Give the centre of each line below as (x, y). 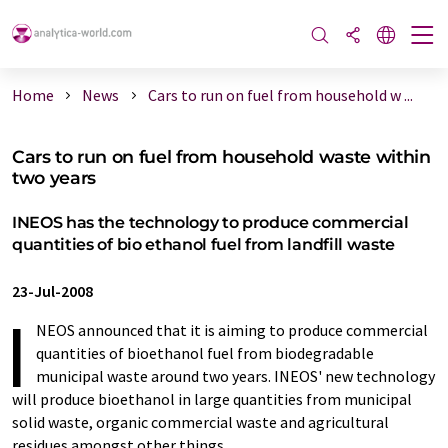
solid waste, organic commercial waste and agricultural (200, 422)
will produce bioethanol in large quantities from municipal (212, 399)
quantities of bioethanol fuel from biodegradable (205, 353)
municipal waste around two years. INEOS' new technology (235, 376)
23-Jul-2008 (52, 291)
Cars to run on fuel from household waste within (221, 156)
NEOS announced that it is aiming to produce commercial (232, 330)
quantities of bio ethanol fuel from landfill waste (203, 244)
